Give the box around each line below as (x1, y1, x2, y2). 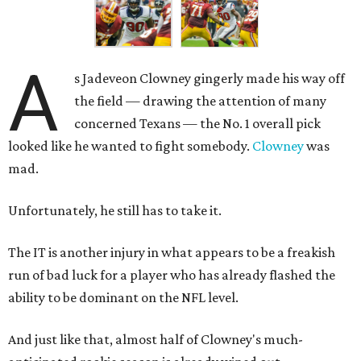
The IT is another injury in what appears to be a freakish (8, 244, 335, 261)
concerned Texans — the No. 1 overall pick (74, 115, 322, 132)
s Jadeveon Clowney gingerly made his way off (74, 70, 346, 87)
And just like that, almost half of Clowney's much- (8, 331, 303, 348)
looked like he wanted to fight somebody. (8, 138, 252, 155)
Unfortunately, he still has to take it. (8, 202, 222, 219)
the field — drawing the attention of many (74, 93, 327, 110)
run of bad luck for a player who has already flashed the (8, 267, 335, 284)
